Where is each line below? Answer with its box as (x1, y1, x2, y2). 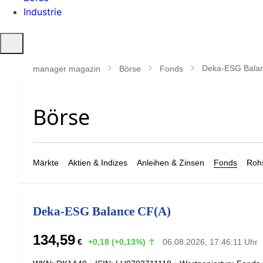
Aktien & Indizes (68, 158, 127, 167)
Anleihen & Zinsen (137, 158, 204, 167)
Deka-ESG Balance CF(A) (33, 204, 171, 218)
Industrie (23, 6, 62, 18)
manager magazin (33, 63, 100, 73)
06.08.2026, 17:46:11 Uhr (162, 237, 258, 247)
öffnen (4, 49, 33, 61)
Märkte (33, 158, 59, 167)
